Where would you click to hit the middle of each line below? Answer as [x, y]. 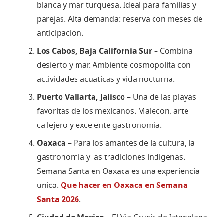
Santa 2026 [58, 199]
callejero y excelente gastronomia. [99, 125]
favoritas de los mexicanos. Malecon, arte [113, 111]
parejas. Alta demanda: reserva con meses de [120, 19]
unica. [49, 185]
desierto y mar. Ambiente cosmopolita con [114, 65]
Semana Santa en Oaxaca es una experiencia [118, 171]
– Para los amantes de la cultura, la [130, 143]
